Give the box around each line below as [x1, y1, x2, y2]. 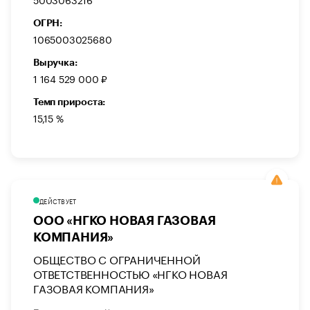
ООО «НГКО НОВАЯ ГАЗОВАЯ [33, 215, 216, 228]
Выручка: [33, 57, 77, 68]
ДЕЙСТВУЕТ [39, 196, 77, 206]
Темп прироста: [33, 97, 106, 107]
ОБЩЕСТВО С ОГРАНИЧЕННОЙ [33, 250, 201, 268]
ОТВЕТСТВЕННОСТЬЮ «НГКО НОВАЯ [33, 264, 228, 282]
